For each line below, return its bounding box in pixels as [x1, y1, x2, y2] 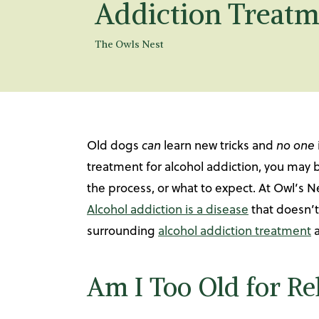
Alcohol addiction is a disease [87, 201, 249, 219]
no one [276, 137, 315, 155]
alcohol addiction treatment [158, 222, 311, 240]
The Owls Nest [95, 37, 163, 51]
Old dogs [87, 137, 142, 155]
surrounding [87, 222, 158, 240]
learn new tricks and [161, 137, 276, 155]
